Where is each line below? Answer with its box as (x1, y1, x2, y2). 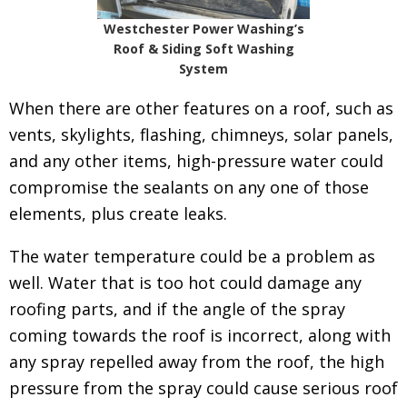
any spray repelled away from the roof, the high (9, 351, 384, 373)
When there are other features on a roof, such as (9, 97, 393, 120)
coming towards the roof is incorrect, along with (9, 324, 391, 347)
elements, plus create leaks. (9, 203, 227, 225)
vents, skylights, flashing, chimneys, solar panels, (9, 124, 393, 146)
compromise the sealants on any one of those (9, 176, 369, 199)
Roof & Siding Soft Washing (113, 40, 294, 58)
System (179, 60, 228, 78)
